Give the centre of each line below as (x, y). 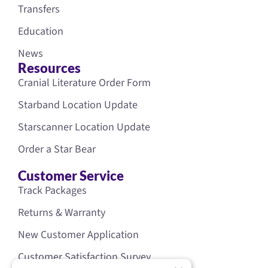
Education (41, 31)
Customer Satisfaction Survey (84, 257)
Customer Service (71, 175)
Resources (49, 68)
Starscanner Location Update (84, 127)
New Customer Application (78, 234)
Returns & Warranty (62, 212)
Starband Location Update (78, 105)
